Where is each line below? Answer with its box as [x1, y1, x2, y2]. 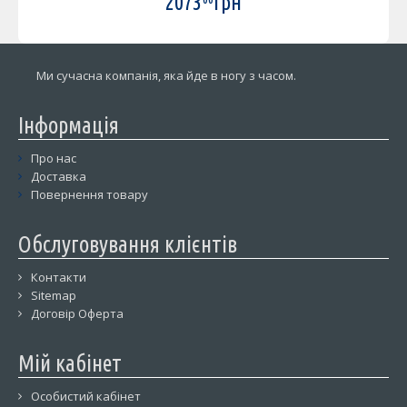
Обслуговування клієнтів [18, 232, 237, 257]
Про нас [31, 150, 76, 166]
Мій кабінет [18, 351, 122, 376]
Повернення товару [31, 186, 148, 203]
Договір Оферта [31, 305, 124, 322]
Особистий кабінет [31, 388, 141, 404]
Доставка [31, 168, 86, 184]
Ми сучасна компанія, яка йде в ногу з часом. [36, 67, 299, 84]
